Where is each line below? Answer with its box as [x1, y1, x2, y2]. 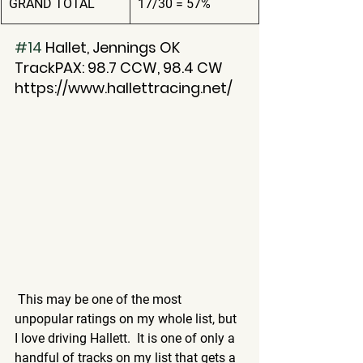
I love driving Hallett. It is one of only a [15, 330, 238, 346]
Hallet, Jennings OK [42, 36, 180, 58]
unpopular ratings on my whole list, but [15, 310, 240, 327]
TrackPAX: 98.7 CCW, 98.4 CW [15, 57, 223, 78]
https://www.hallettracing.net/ [15, 77, 233, 98]
